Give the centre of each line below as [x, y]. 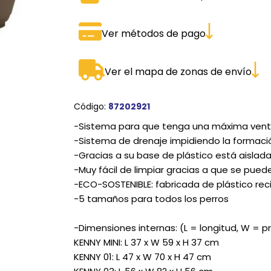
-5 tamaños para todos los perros [151, 198]
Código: [91, 106]
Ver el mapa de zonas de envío [178, 72]
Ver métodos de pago [154, 33]
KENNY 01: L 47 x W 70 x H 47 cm [142, 256]
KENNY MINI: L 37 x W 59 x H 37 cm [146, 242]
